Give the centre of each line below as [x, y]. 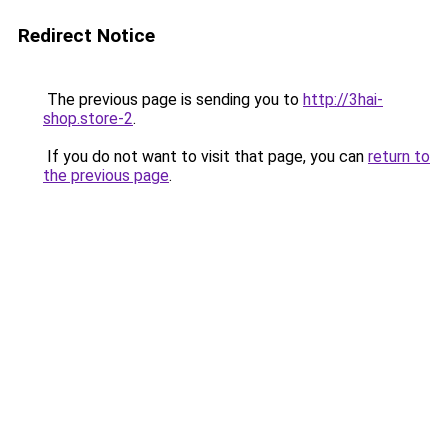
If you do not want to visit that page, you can [205, 156]
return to [399, 156]
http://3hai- [343, 99]
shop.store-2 [88, 118]
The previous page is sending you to [173, 99]
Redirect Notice [86, 35]
